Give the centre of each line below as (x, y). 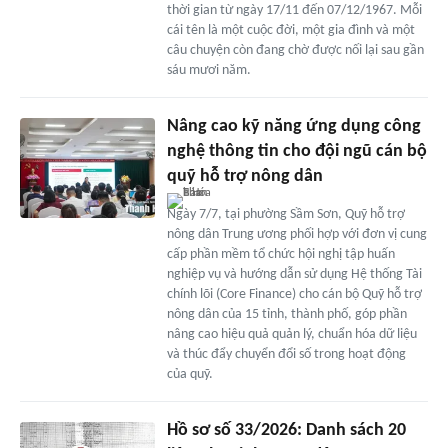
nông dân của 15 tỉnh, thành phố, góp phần (286, 314)
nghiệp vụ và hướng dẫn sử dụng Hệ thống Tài (294, 274)
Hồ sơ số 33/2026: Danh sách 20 (286, 430)
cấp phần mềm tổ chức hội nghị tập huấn (280, 254)
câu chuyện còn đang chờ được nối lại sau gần (295, 50)
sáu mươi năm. (208, 70)
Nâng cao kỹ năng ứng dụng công (293, 126)
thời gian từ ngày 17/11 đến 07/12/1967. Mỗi (294, 10)
